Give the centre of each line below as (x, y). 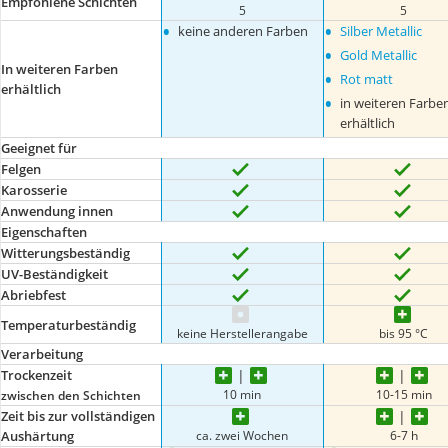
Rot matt (366, 79)
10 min (242, 393)
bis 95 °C (404, 333)
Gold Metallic (378, 55)
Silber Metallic (380, 31)
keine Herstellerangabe (242, 333)
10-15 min (403, 393)
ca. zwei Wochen (242, 434)
